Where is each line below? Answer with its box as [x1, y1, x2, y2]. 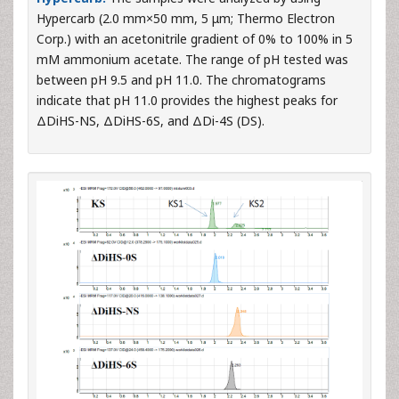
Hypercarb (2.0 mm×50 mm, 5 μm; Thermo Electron [37, 9, 335, 27]
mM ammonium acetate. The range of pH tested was [37, 50, 348, 68]
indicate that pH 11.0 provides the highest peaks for [37, 91, 338, 109]
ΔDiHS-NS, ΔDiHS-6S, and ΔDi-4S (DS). [37, 111, 265, 129]
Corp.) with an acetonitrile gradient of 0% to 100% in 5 [37, 29, 353, 47]
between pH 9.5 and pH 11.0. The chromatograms [37, 70, 326, 88]
